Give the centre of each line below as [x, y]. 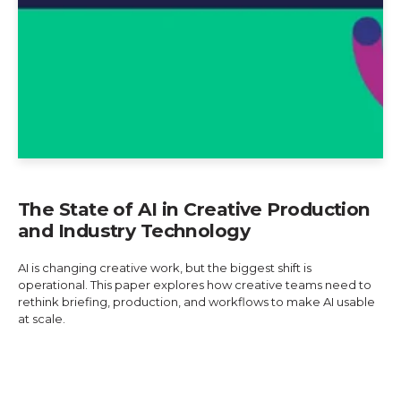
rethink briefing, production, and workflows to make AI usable [196, 302]
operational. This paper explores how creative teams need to [195, 285]
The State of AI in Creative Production [194, 209]
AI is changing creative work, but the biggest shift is [165, 268]
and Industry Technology [134, 230]
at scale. [42, 319]
